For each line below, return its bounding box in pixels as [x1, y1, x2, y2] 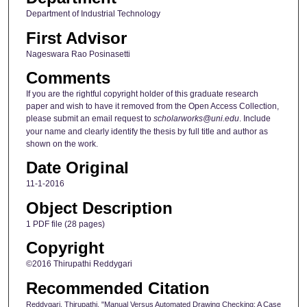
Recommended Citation [25, 278, 210, 297]
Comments [25, 68, 110, 87]
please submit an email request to [25, 113, 153, 123]
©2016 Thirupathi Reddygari [25, 259, 132, 269]
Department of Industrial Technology [25, 9, 160, 19]
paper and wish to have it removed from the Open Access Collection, [25, 101, 279, 111]
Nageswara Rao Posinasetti [25, 49, 130, 59]
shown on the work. [25, 138, 98, 149]
